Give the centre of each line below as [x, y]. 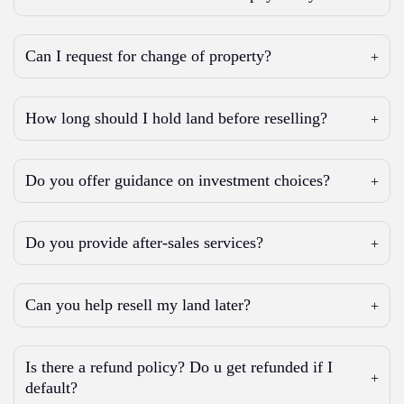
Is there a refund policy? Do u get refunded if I [179, 367]
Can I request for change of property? [148, 56]
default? [51, 388]
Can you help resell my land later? [138, 305]
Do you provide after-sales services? [144, 243]
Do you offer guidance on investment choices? [178, 180]
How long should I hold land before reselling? [176, 118]
